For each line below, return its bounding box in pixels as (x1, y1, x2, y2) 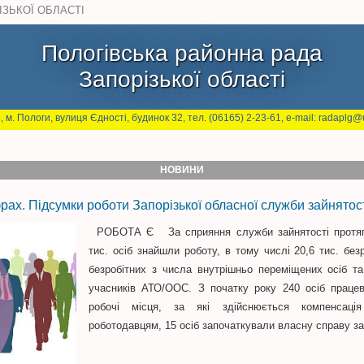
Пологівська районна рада (41, 41, 323, 66)
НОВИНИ (160, 164, 204, 175)
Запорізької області (79, 67, 285, 92)
